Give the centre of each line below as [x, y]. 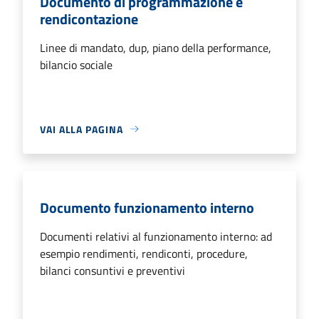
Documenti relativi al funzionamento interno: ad [156, 236]
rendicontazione [89, 19]
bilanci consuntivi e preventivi [113, 270]
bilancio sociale [76, 64]
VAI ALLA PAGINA [82, 129]
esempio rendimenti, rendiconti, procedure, [144, 253]
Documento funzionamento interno [147, 207]
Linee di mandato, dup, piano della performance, [156, 47]
